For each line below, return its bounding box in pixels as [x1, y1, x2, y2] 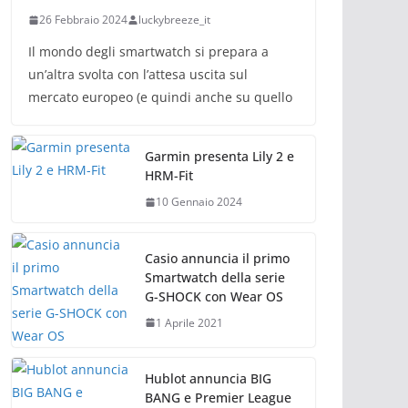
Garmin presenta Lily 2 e [145, 148, 294, 165]
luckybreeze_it [138, 12, 210, 27]
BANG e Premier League [145, 389, 291, 406]
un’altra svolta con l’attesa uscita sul [28, 66, 248, 83]
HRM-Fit [145, 167, 193, 184]
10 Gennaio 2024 [156, 194, 242, 209]
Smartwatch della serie [145, 268, 285, 286]
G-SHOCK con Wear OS [145, 287, 283, 305]
